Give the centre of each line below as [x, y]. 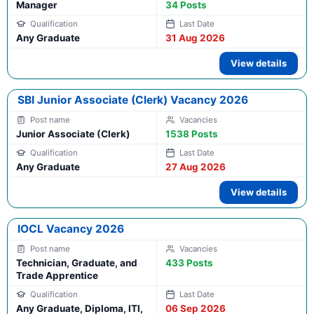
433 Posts [189, 263]
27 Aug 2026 [196, 167]
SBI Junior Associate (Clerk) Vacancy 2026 [133, 100]
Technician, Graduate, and [77, 263]
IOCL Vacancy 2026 [71, 229]
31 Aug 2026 [195, 38]
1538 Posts [192, 134]
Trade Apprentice [57, 276]
